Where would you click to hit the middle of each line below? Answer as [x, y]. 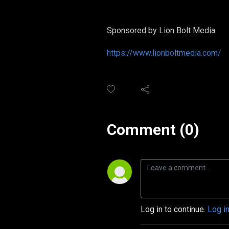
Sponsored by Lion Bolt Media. [162, 30]
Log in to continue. [174, 209]
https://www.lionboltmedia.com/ [164, 53]
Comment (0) [153, 130]
